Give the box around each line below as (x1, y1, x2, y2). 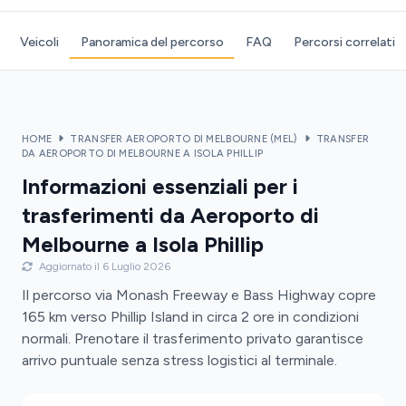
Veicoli (19, 34, 59, 50)
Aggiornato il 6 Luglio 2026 (36, 260, 170, 273)
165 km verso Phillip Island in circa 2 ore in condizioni (22, 308, 359, 325)
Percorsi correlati (293, 34, 395, 50)
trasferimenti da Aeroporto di (22, 202, 319, 228)
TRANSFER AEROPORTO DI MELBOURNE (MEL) (70, 133, 298, 145)
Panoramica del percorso (80, 34, 224, 50)
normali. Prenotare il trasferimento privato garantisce (22, 330, 363, 347)
